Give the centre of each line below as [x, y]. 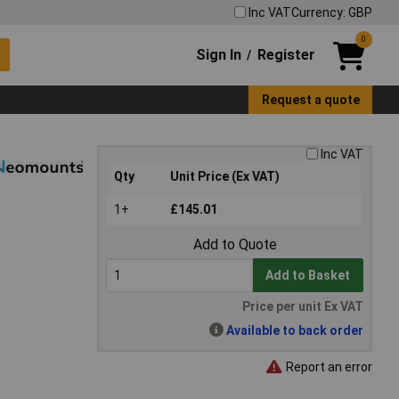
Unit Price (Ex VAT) [225, 177]
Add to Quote [235, 245]
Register [286, 54]
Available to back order [295, 331]
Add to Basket [308, 276]
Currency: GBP [332, 12]
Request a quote [310, 99]
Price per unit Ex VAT [303, 307]
